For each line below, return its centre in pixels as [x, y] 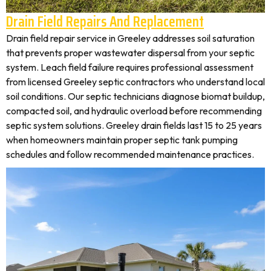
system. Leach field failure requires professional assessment [130, 67]
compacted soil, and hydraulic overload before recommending [134, 111]
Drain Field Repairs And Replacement [105, 21]
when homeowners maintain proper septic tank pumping [122, 140]
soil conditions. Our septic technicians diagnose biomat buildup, [135, 96]
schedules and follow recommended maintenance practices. [130, 154]
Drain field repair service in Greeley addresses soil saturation [130, 38]
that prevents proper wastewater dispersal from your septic [130, 53]
